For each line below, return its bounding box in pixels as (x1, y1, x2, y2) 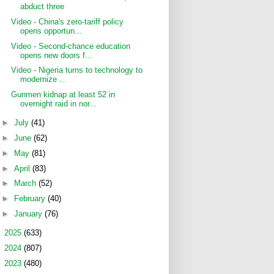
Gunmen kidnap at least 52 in (11, 90, 116, 99)
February (13, 194, 48, 203)
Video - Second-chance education (11, 41, 131, 51)
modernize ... (20, 75, 67, 84)
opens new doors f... (20, 50, 93, 60)
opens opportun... (20, 26, 83, 35)
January (13, 209, 45, 218)
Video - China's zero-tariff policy (11, 17, 124, 26)
